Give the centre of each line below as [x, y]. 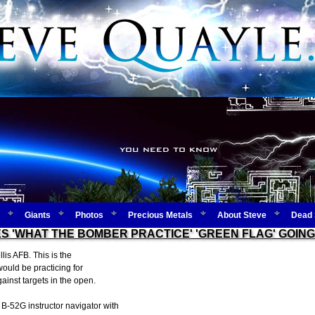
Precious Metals [160, 215]
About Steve [242, 215]
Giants [38, 215]
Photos [89, 215]
